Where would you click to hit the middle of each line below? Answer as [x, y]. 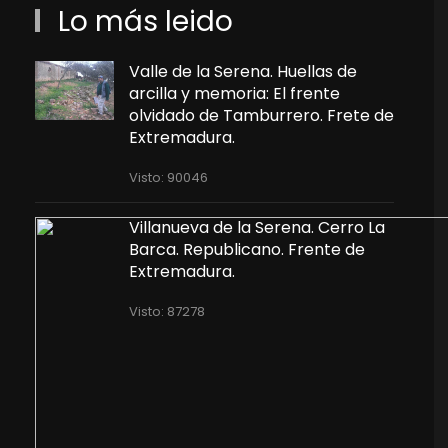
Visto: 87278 [166, 311]
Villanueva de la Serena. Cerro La [256, 227]
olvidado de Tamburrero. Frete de [261, 115]
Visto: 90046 [168, 177]
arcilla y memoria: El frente [234, 93]
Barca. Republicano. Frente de [246, 249]
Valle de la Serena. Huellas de [242, 71]
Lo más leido [141, 21]
